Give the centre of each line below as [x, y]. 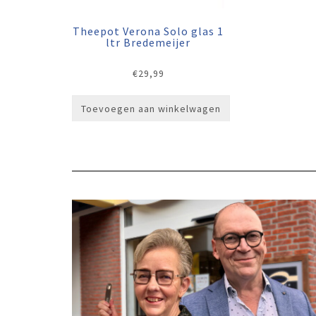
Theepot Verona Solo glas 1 [148, 31]
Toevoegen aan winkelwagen [151, 109]
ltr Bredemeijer [148, 43]
